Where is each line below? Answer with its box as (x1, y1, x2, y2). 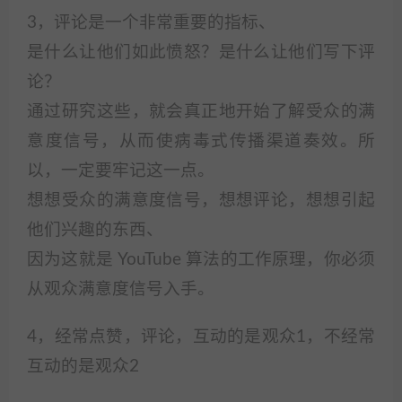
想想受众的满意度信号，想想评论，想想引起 (27, 192, 375, 209)
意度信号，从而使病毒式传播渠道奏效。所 (27, 133, 375, 150)
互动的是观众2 (27, 358, 139, 375)
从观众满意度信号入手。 (27, 281, 214, 298)
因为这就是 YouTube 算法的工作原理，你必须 (27, 251, 375, 268)
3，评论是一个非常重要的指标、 (27, 14, 275, 31)
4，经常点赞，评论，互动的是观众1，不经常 (27, 328, 375, 345)
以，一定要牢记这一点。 (27, 162, 214, 179)
